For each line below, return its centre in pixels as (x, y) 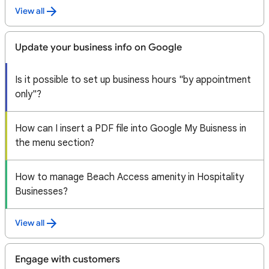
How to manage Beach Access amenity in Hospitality (129, 177)
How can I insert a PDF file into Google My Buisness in (131, 128)
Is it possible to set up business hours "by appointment (133, 80)
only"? (28, 94)
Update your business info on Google (98, 47)
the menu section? (55, 143)
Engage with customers (68, 259)
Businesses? (41, 192)
